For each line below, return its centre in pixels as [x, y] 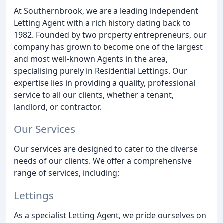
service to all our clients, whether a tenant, [94, 95]
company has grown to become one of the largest [108, 47]
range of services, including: [67, 172]
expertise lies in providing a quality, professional [105, 83]
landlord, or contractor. [57, 107]
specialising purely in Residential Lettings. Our [101, 71]
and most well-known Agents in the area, [91, 59]
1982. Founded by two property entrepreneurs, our [110, 35]
